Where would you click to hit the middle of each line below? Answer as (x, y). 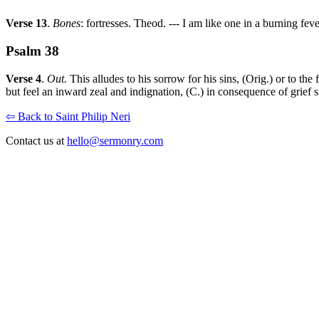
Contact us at (36, 140)
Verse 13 (26, 23)
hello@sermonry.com (115, 140)
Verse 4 (23, 78)
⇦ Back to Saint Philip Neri (68, 116)
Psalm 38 (32, 51)
